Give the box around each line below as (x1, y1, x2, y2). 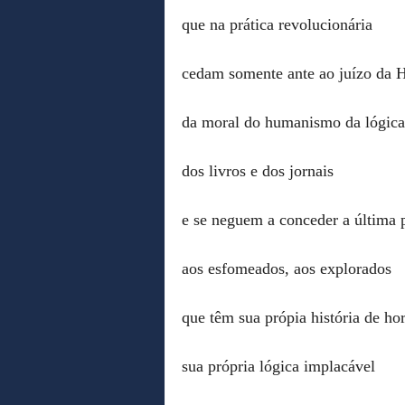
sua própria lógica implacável (182, 356, 375, 375)
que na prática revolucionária (182, 14, 372, 33)
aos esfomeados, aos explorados (182, 259, 391, 278)
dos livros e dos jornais (182, 161, 334, 180)
